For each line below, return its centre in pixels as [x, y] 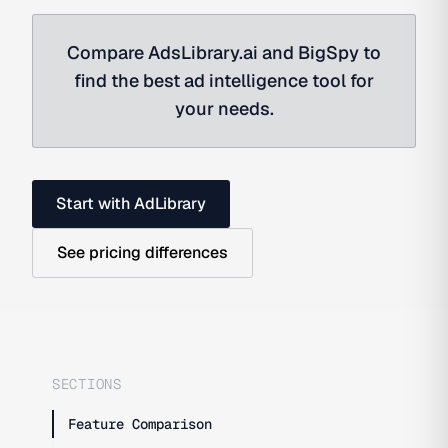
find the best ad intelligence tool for [224, 80]
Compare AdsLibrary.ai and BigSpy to [224, 52]
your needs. [224, 108]
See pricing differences [142, 252]
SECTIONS [87, 384]
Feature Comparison [140, 424]
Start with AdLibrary [131, 203]
